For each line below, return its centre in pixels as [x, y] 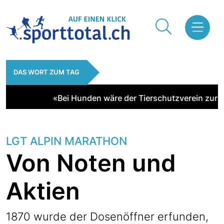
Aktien [43, 191]
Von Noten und [91, 163]
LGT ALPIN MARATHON [66, 141]
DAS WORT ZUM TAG [46, 72]
